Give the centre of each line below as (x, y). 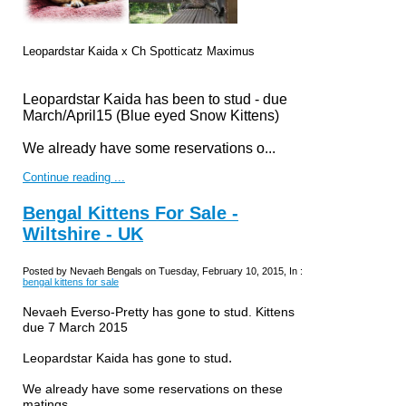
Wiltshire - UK (83, 234)
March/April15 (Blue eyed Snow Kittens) (151, 116)
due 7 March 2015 (75, 327)
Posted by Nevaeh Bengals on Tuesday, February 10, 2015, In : (163, 271)
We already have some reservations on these (153, 388)
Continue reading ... (74, 178)
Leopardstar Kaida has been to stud (137, 100)
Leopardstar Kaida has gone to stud (126, 358)
